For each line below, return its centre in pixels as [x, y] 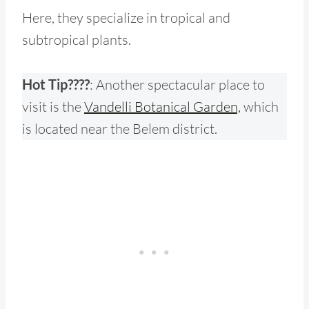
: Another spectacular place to [177, 84]
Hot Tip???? [56, 84]
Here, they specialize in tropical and [126, 17]
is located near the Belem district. [120, 128]
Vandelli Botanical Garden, [162, 106]
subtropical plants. [77, 39]
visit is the [53, 106]
